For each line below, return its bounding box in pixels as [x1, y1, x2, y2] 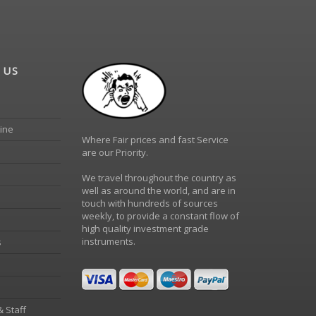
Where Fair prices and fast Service [82, 133, 229, 146]
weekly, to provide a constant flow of [82, 209, 239, 222]
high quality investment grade [82, 222, 209, 235]
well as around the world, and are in [82, 184, 236, 197]
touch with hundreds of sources [82, 197, 218, 209]
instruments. [82, 235, 135, 248]
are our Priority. [82, 146, 148, 159]
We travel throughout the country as [82, 171, 236, 184]
